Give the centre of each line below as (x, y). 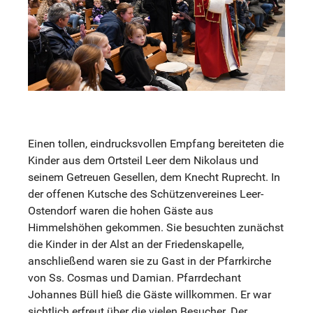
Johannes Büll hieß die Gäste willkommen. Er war (150, 294)
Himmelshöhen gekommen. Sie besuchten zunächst (156, 227)
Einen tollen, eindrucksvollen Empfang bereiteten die (156, 143)
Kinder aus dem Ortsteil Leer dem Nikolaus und (143, 160)
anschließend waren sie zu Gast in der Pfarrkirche (150, 261)
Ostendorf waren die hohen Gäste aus (121, 210)
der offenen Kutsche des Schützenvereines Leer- (146, 194)
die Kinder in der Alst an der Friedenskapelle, (136, 244)
